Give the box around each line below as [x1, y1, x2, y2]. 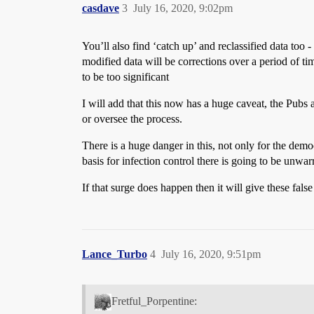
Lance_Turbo [82, 248, 147, 261]
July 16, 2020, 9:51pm [161, 248, 261, 261]
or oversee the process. [82, 113, 182, 125]
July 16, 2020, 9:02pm [133, 2, 233, 15]
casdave [82, 2, 119, 15]
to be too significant [82, 71, 169, 83]
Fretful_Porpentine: [111, 295, 197, 308]
